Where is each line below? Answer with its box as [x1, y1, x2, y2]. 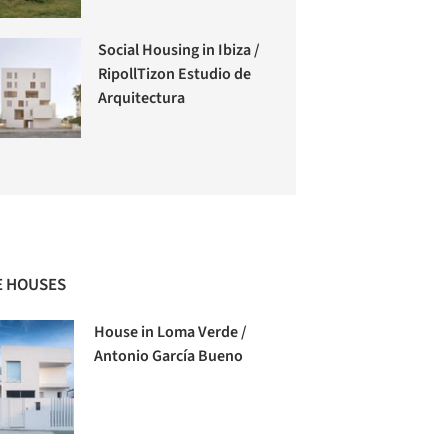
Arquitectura [98, 86, 186, 109]
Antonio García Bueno [94, 344, 244, 367]
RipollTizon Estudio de [98, 62, 252, 85]
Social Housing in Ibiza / [98, 38, 261, 61]
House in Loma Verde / [94, 320, 248, 343]
